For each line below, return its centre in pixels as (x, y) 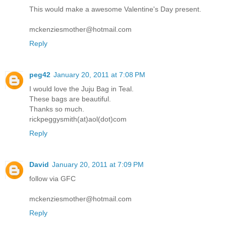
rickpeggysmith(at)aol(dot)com (78, 119)
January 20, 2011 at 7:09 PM (98, 165)
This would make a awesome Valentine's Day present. (115, 9)
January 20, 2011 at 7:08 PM (99, 75)
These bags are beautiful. (70, 99)
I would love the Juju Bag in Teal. (81, 89)
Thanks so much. (57, 109)
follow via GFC (52, 179)
